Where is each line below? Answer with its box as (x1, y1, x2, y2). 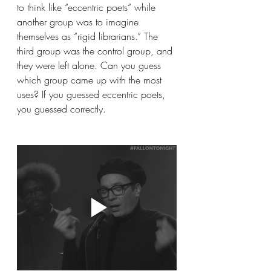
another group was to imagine (17, 15, 142, 28)
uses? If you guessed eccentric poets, (17, 88, 168, 101)
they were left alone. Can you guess (17, 59, 164, 72)
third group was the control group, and (17, 44, 175, 57)
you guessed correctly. (17, 102, 106, 116)
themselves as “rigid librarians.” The (17, 30, 161, 43)
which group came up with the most (17, 73, 165, 87)
